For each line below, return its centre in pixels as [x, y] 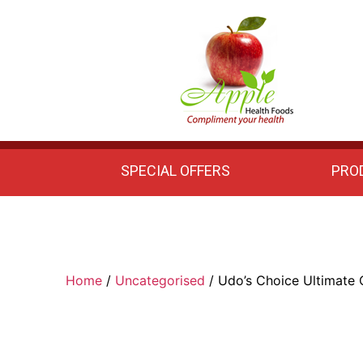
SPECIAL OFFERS [176, 171]
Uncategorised [160, 280]
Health [197, 150]
